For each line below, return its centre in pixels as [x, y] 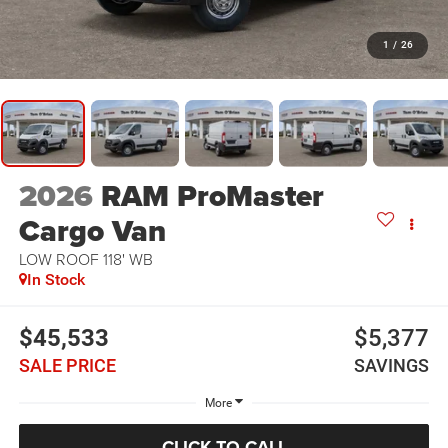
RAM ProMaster [212, 196]
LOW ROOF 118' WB [85, 259]
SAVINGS [392, 365]
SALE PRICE [67, 365]
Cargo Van [92, 231]
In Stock [55, 280]
